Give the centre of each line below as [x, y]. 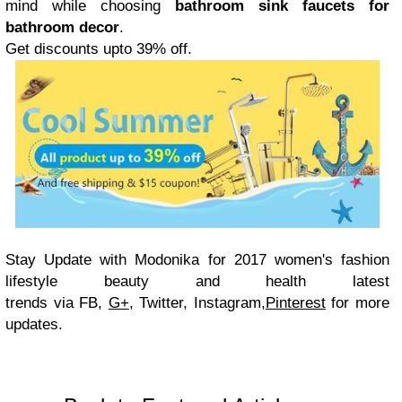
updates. [34, 324]
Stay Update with [70, 259]
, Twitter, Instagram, [197, 302]
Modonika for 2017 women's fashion [262, 259]
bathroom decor [62, 27]
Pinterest [295, 302]
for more [361, 302]
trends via [43, 302]
